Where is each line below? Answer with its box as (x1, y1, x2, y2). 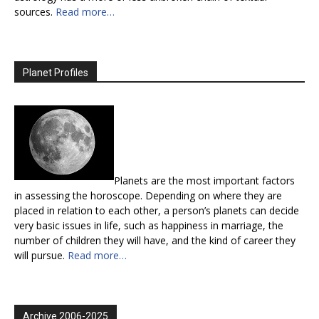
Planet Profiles (23, 66, 88, 78)
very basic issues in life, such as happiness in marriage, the (14, 218, 283, 232)
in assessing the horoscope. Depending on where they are (14, 188, 282, 202)
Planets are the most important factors (114, 173, 295, 187)
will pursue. (14, 248, 68, 262)
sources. (14, 4, 56, 19)
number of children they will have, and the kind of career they (14, 233, 296, 247)
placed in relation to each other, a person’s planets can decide (14, 203, 299, 217)
